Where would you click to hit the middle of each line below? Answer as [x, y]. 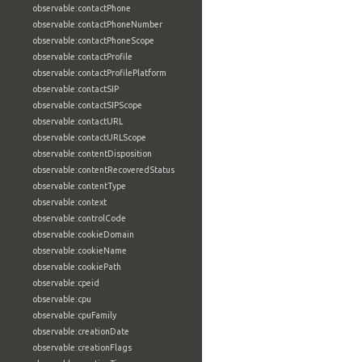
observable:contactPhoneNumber [97, 24]
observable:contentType [79, 186]
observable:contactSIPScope [87, 105]
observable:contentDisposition [92, 154]
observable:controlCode [79, 218]
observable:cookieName [80, 250]
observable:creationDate [81, 331]
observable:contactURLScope [89, 137]
